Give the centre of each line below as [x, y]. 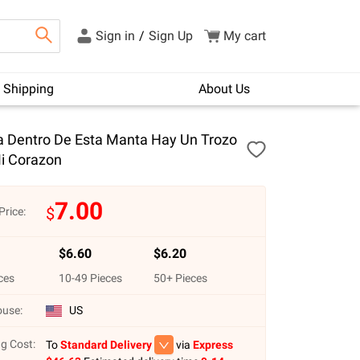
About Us [224, 89]
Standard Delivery [106, 344]
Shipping [28, 89]
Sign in [115, 36]
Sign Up [171, 36]
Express [213, 344]
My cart [245, 36]
